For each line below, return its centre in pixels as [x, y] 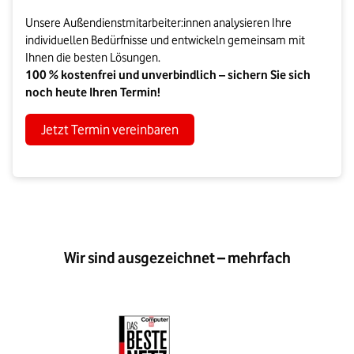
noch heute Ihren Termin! [93, 93]
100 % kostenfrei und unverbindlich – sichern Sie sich [168, 75]
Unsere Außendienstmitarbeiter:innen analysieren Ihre [158, 23]
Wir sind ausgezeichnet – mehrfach [177, 258]
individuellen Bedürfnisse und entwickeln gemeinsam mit [165, 41]
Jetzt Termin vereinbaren [110, 130]
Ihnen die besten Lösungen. [93, 58]
